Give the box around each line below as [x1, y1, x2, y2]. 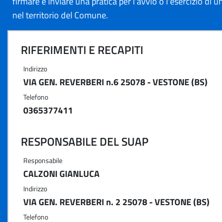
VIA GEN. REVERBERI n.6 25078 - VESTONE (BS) [23, 75, 208, 89]
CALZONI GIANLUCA [23, 167, 100, 180]
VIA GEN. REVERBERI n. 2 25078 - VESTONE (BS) [23, 195, 210, 209]
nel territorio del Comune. [12, 8, 108, 22]
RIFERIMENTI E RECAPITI [21, 41, 143, 58]
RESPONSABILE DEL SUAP [21, 133, 149, 150]
